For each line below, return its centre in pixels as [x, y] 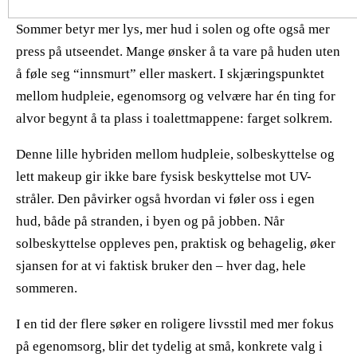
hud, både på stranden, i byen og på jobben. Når [150, 221]
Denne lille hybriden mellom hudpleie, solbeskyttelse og [175, 154]
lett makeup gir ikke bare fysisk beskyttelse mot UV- [164, 176]
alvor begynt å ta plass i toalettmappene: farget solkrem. [174, 118]
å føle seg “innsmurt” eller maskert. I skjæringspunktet [170, 73]
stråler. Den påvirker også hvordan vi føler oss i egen [165, 198]
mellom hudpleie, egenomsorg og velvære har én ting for [176, 96]
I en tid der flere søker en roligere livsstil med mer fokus [175, 324]
